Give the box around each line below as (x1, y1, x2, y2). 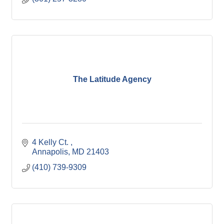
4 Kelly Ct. (32, 138, 70, 147)
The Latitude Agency (72, 74, 151, 83)
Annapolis (32, 147, 68, 156)
